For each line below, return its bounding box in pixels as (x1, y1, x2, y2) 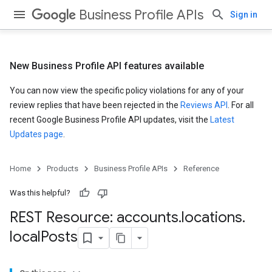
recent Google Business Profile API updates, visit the (10, 115, 210, 124)
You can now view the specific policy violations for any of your (10, 86, 244, 95)
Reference (183, 164, 219, 173)
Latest (210, 115, 234, 124)
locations (182, 208, 242, 226)
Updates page (10, 129, 63, 139)
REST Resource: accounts (10, 208, 178, 226)
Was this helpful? (10, 188, 70, 197)
